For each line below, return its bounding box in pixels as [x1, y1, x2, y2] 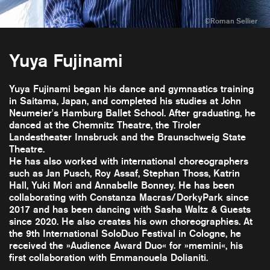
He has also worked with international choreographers [9, 155, 248, 168]
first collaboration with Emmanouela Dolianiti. [9, 251, 208, 265]
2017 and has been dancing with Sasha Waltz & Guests [9, 203, 251, 216]
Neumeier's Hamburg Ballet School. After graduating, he [9, 107, 256, 120]
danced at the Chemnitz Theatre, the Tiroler [9, 119, 201, 132]
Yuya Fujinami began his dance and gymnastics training [9, 83, 254, 96]
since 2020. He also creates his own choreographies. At [9, 215, 253, 228]
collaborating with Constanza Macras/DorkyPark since [9, 191, 249, 204]
